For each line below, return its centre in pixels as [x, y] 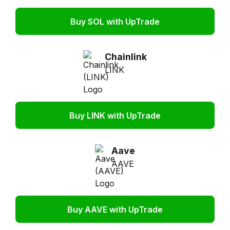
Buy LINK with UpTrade [115, 115]
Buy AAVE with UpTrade [115, 209]
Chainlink [126, 57]
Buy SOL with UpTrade [115, 21]
